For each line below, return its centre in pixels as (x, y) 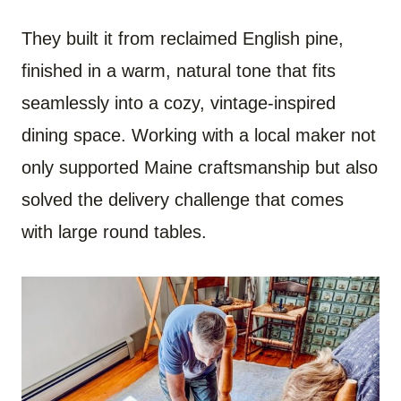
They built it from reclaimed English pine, (183, 38)
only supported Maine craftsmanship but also (200, 167)
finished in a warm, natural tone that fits (179, 70)
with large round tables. (114, 231)
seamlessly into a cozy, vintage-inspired (179, 102)
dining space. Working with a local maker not (199, 135)
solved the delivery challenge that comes (183, 199)
